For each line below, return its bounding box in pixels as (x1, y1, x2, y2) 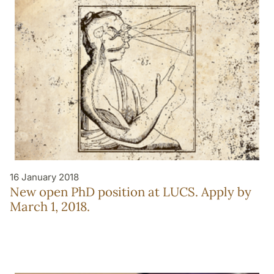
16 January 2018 (10, 171, 79, 183)
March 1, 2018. (10, 198, 90, 215)
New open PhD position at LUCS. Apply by (10, 183, 251, 200)
